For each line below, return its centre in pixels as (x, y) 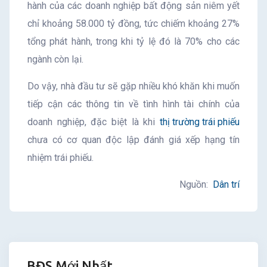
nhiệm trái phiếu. (60, 157)
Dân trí (226, 184)
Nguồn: (196, 184)
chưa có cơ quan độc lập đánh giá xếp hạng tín (133, 139)
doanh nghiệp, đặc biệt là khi (94, 122)
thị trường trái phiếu (200, 122)
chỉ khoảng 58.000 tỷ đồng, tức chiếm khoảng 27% (133, 23)
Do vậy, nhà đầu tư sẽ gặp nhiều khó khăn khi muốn (133, 86)
